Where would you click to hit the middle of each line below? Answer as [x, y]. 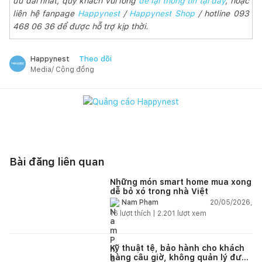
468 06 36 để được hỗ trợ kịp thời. [80, 26]
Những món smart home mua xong [181, 182]
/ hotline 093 [222, 13]
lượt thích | [138, 213]
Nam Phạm [140, 203]
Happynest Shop [162, 13]
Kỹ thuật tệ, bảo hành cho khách [177, 248]
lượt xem [191, 213]
